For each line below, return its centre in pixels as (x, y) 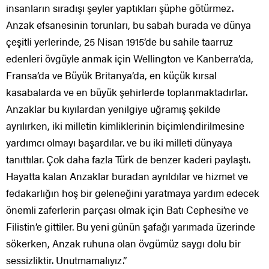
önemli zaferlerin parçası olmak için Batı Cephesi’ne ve (127, 210)
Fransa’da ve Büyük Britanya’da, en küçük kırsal (111, 75)
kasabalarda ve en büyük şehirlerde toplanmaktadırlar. (127, 92)
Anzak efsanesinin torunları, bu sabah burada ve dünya (128, 25)
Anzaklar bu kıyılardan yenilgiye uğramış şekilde (113, 109)
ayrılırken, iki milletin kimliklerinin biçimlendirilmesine (125, 126)
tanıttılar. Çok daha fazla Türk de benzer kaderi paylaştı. (128, 159)
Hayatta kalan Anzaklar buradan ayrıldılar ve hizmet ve (127, 176)
